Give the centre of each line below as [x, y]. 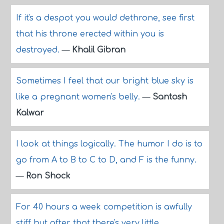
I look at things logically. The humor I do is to [109, 144]
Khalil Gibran [98, 50]
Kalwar [30, 113]
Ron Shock [48, 176]
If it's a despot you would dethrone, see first [105, 18]
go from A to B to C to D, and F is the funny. [106, 160]
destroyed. [39, 50]
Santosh [169, 97]
